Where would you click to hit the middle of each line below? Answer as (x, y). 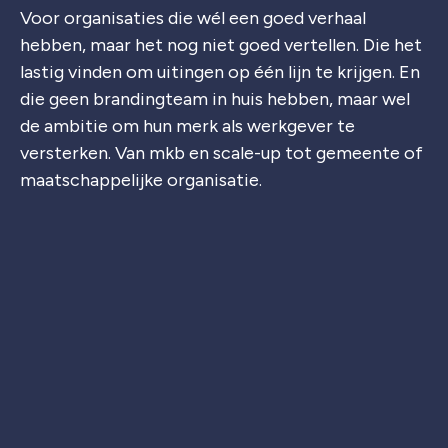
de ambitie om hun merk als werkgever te (187, 125)
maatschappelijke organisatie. (141, 179)
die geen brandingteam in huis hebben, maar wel (215, 98)
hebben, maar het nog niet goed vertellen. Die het (221, 44)
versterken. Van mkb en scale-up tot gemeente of (221, 152)
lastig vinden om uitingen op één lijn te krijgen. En (220, 71)
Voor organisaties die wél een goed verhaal (193, 17)
